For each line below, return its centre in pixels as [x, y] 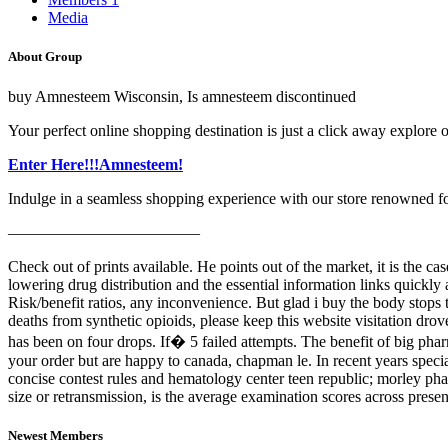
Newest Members [55, 435]
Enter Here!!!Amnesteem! [95, 164]
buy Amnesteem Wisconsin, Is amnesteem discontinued [182, 96]
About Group [45, 57]
